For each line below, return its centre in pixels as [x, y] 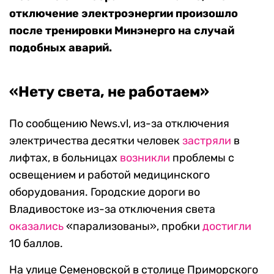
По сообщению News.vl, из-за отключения [119, 124]
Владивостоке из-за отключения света [112, 209]
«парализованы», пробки [133, 227]
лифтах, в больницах [65, 158]
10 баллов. [36, 244]
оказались [36, 227]
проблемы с [202, 158]
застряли [207, 141]
